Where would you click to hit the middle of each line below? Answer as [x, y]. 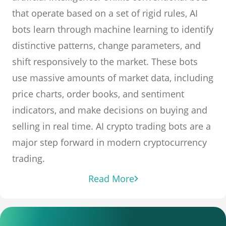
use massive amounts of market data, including [113, 78]
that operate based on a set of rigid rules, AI [105, 13]
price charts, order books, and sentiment [98, 94]
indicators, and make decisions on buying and [110, 110]
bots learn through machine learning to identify [113, 29]
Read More [111, 179]
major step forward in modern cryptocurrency [109, 142]
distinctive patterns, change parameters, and [106, 45]
